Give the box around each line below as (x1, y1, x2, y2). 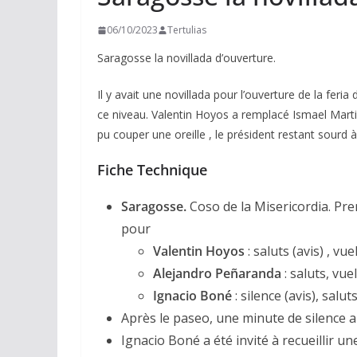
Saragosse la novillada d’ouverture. (97, 50, 276, 66)
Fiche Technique (97, 160, 207, 180)
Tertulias (167, 23, 206, 37)
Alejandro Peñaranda (153, 265, 281, 283)
